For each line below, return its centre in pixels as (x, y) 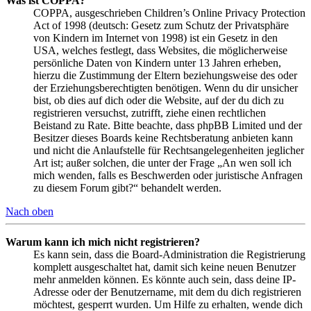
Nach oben (30, 212)
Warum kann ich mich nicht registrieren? (103, 242)
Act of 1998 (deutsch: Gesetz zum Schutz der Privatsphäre (161, 26)
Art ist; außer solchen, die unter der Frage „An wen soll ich (162, 163)
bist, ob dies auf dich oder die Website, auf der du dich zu (159, 101)
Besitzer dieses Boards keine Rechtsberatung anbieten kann (163, 138)
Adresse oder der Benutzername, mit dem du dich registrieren (167, 292)
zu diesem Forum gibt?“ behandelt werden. (127, 188)
